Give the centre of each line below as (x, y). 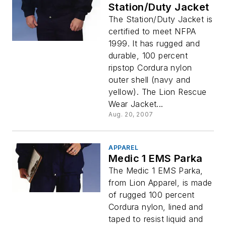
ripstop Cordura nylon (150, 68)
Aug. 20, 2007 (131, 114)
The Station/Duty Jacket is (161, 19)
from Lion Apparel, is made (160, 183)
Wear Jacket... (136, 104)
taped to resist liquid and (156, 219)
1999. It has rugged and (154, 43)
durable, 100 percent (148, 55)
